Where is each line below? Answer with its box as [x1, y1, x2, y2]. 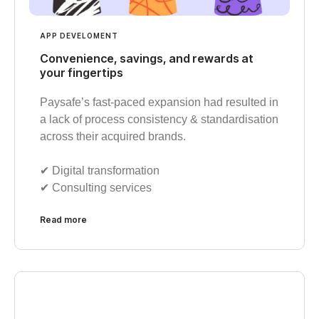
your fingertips [40, 66, 123, 80]
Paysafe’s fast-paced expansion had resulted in [40, 96, 278, 109]
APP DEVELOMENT [40, 31, 118, 41]
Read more [40, 214, 87, 226]
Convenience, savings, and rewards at [40, 51, 253, 66]
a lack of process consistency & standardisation [40, 113, 278, 126]
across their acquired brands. [40, 130, 186, 143]
